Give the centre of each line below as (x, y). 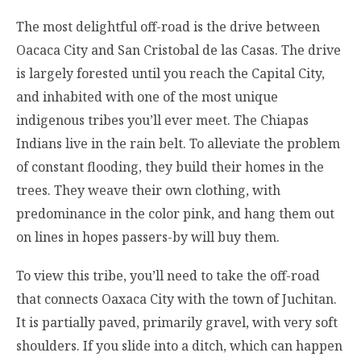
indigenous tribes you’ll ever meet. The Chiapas (162, 120)
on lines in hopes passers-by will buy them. (148, 237)
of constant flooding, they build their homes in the (170, 167)
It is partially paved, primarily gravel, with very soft (177, 322)
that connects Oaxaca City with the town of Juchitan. (176, 299)
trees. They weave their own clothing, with (148, 191)
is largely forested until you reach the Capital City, (170, 74)
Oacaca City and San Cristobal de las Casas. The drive (178, 50)
